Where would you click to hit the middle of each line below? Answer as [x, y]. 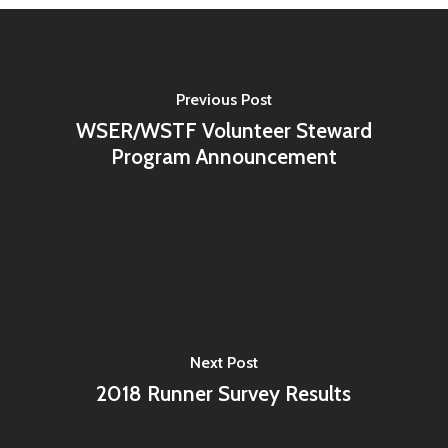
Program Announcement [223, 156]
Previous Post [223, 99]
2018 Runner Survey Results [224, 393]
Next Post [223, 362]
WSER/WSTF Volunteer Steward [223, 130]
